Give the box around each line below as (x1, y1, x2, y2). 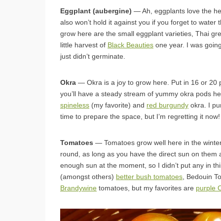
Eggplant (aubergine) (60, 6, 132, 15)
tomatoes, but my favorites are (97, 184, 196, 192)
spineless (60, 101, 89, 109)
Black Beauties (108, 40, 153, 49)
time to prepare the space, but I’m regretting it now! (60, 112, 220, 120)
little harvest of (60, 40, 108, 49)
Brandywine (60, 184, 97, 192)
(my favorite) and (89, 101, 147, 109)
